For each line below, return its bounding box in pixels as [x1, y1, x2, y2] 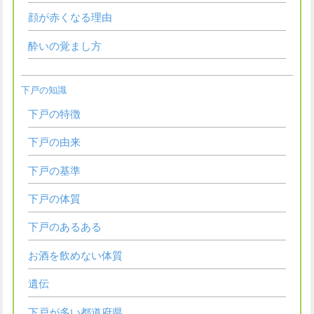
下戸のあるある [27, 221, 102, 233]
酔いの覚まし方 [27, 40, 102, 52]
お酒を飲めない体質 [27, 250, 123, 261]
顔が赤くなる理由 [27, 12, 112, 24]
